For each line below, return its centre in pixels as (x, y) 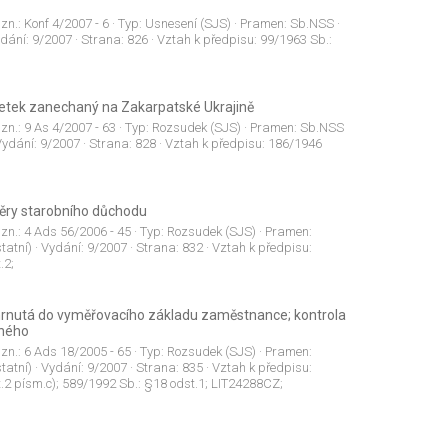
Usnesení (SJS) (187, 24)
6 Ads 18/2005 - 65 (77, 352)
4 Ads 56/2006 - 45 (77, 232)
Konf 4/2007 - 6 (66, 24)
